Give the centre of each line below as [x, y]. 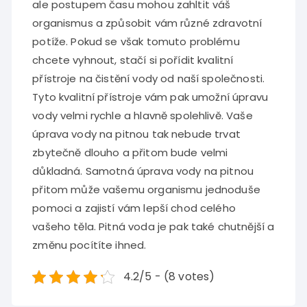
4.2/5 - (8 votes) [169, 277]
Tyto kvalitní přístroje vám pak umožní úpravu [150, 97]
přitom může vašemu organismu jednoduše [146, 189]
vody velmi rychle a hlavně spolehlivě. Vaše [143, 115]
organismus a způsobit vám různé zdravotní [147, 23]
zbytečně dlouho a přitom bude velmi [130, 152]
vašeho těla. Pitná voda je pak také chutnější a [153, 226]
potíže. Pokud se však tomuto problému [136, 41]
